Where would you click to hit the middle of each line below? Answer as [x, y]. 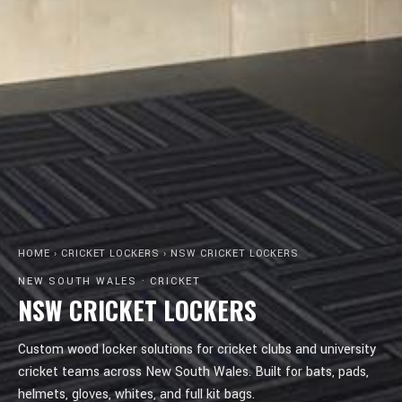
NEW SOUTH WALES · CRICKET [109, 281]
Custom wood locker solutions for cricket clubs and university [197, 350]
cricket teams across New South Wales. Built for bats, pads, [193, 372]
